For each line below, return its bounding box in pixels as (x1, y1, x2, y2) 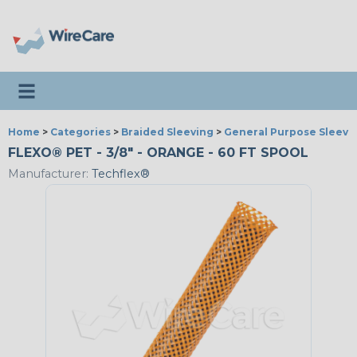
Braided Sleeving (121, 126, 214, 138)
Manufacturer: (8, 167, 88, 182)
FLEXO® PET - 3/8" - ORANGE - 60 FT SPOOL (8, 145, 308, 160)
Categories (50, 126, 111, 138)
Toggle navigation (15, 77, 130, 93)
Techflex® (88, 167, 150, 182)
